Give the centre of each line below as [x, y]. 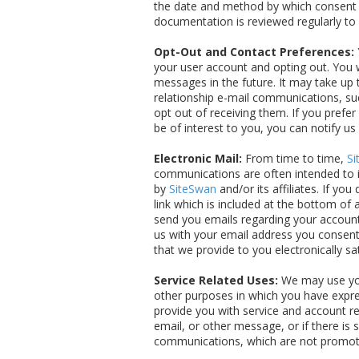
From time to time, [294, 159]
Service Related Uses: [216, 280]
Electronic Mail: [198, 159]
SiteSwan [193, 189]
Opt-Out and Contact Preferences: [254, 52]
